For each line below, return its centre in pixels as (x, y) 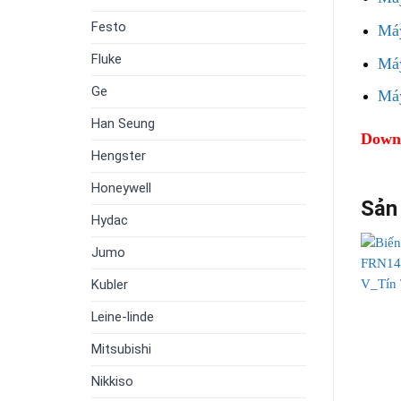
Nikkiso (112, 382)
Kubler (110, 285)
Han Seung (123, 124)
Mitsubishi (121, 350)
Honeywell (121, 188)
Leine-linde (123, 317)
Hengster (119, 156)
